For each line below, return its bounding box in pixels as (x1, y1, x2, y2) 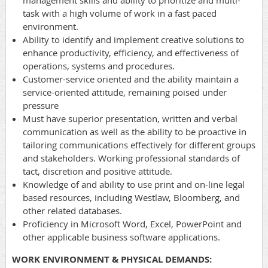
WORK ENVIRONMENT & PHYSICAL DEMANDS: (12, 253, 212, 266)
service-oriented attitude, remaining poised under (23, 86, 227, 99)
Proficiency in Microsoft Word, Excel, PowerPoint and (23, 218, 242, 230)
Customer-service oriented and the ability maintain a (23, 73, 239, 86)
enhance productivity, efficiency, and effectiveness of (23, 47, 239, 59)
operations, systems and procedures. (23, 60, 175, 72)
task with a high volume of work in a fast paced (23, 7, 217, 20)
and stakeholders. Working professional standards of (23, 152, 240, 165)
